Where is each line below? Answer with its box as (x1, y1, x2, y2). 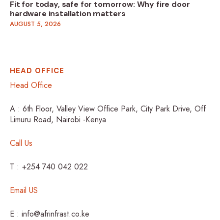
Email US (10, 184, 38, 196)
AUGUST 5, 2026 (10, 19, 61, 28)
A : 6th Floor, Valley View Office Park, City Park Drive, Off (10, 103, 206, 114)
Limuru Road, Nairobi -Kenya (10, 113, 106, 125)
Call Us (10, 137, 32, 149)
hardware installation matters (10, 8, 126, 19)
